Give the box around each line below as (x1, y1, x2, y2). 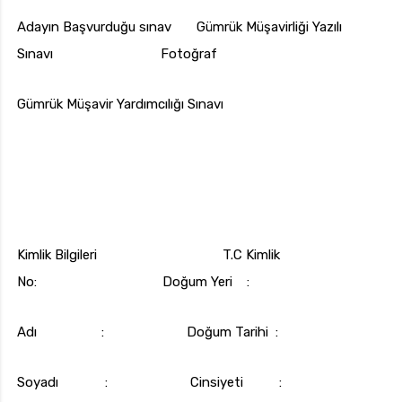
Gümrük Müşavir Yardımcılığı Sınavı (17, 96, 223, 113)
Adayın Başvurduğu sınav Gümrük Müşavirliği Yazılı (17, 19, 342, 36)
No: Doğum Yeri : (17, 274, 249, 291)
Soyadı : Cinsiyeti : (17, 374, 282, 391)
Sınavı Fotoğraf (17, 46, 217, 63)
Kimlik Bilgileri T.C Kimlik (17, 247, 280, 264)
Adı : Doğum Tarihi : (17, 324, 278, 341)
